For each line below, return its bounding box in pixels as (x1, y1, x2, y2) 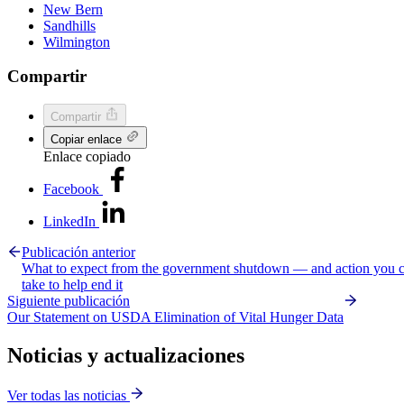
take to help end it (22, 277, 123, 292)
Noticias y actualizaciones (7, 343, 244, 367)
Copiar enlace (50, 133, 125, 146)
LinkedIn (43, 214, 99, 229)
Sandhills (43, 17, 96, 33)
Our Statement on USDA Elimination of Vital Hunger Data (7, 309, 344, 325)
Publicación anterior (22, 244, 135, 260)
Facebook (43, 181, 103, 197)
